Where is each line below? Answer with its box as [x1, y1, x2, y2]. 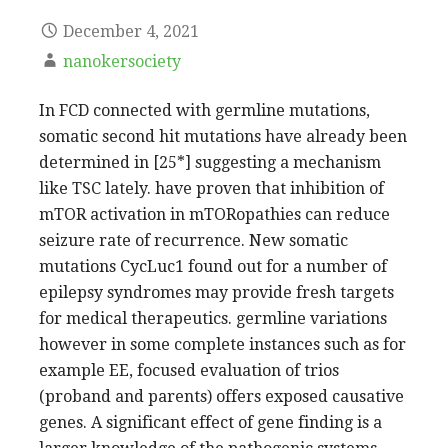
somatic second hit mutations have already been [39, 126, 407, 146]
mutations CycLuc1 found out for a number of [39, 256, 387, 276]
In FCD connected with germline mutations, [39, 100, 370, 120]
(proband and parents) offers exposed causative [39, 386, 404, 406]
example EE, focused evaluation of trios [39, 360, 339, 380]
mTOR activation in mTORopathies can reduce [39, 204, 390, 224]
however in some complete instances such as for [39, 334, 406, 354]
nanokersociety [63, 51, 181, 71]
